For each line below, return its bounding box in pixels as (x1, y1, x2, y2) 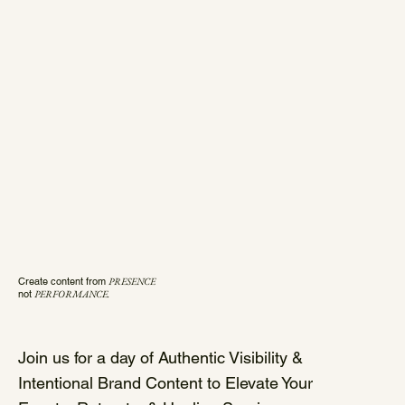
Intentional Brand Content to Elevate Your (18, 372, 313, 392)
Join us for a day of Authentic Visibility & (18, 347, 303, 367)
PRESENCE (108, 275, 155, 288)
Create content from (18, 275, 108, 288)
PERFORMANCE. (34, 287, 109, 301)
